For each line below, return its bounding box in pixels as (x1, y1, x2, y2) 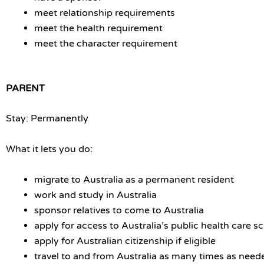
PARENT (6, 82, 47, 94)
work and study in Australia (34, 189, 157, 201)
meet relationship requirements (34, 6, 175, 19)
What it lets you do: (6, 143, 95, 155)
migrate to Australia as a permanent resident (34, 173, 234, 186)
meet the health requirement (34, 22, 163, 34)
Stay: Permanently (6, 113, 88, 125)
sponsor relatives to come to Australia (34, 204, 204, 216)
